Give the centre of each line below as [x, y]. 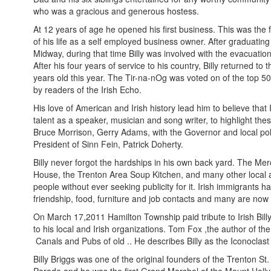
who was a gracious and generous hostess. [116, 11]
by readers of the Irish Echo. [87, 90]
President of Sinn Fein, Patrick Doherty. [108, 144]
